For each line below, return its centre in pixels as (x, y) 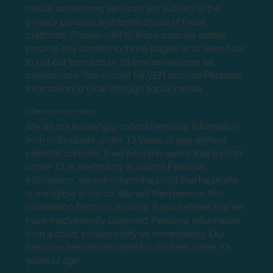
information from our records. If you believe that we (135, 206)
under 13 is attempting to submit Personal (116, 166)
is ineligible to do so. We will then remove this (125, 193)
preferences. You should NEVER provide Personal (134, 75)
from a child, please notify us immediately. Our (126, 233)
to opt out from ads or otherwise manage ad (120, 61)
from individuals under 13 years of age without (126, 139)
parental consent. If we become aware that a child (134, 153)
